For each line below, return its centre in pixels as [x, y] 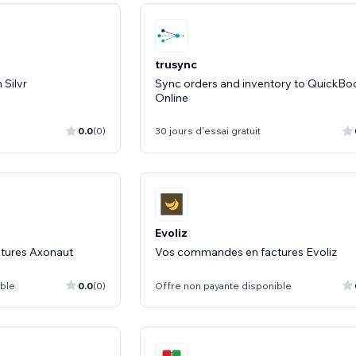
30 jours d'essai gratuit [208, 131]
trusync [176, 64]
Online [172, 97]
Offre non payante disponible [223, 285]
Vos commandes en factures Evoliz [246, 252]
